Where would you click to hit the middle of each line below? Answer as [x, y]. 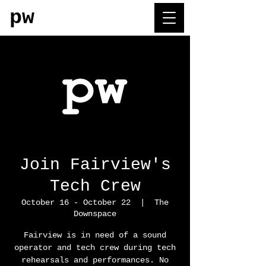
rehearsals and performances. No [95, 260]
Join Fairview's [95, 165]
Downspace [95, 214]
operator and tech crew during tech [95, 248]
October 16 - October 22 [76, 202]
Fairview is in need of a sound [95, 235]
